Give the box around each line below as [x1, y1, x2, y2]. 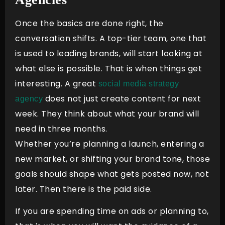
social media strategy [98, 79, 179, 88]
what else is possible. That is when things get [15, 62, 202, 74]
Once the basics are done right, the [15, 17, 164, 29]
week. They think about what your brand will [15, 107, 199, 120]
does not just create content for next [43, 92, 201, 104]
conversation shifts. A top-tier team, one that [15, 32, 206, 44]
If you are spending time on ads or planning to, [15, 205, 209, 217]
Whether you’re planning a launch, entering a [15, 138, 204, 150]
